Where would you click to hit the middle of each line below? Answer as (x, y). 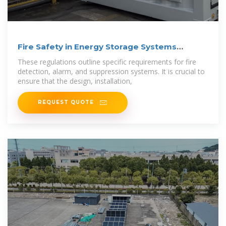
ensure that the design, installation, (75, 81)
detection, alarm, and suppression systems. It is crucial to (111, 72)
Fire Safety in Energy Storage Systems (97, 47)
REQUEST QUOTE (67, 102)
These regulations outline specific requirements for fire (107, 62)
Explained (38, 58)
